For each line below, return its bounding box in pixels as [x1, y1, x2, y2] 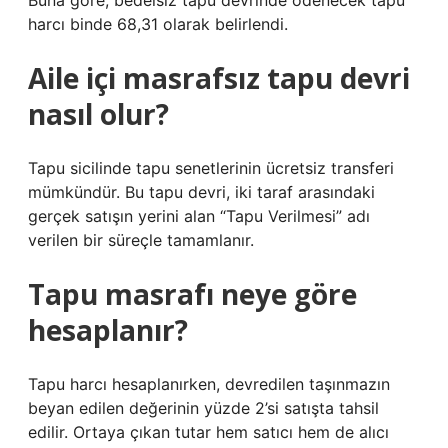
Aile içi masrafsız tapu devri [28, 59, 410, 97]
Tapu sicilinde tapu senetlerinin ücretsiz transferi [28, 158, 394, 178]
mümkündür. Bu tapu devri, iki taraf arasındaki [28, 182, 375, 202]
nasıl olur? [28, 95, 169, 133]
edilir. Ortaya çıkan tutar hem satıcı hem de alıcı [28, 422, 389, 442]
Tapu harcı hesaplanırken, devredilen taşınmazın [28, 374, 390, 394]
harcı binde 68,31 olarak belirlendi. [28, 14, 288, 34]
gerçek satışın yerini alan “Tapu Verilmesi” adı [28, 206, 370, 226]
